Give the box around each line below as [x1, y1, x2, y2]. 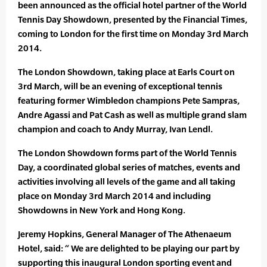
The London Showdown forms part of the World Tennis [18, 148, 237, 159]
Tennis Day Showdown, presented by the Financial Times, [18, 14, 247, 25]
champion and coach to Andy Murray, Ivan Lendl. [18, 124, 213, 135]
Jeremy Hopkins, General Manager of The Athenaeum [18, 229, 231, 240]
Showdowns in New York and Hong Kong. [18, 205, 185, 216]
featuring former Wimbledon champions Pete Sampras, [18, 95, 240, 106]
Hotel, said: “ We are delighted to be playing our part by [18, 243, 240, 254]
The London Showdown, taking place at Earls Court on [18, 67, 235, 77]
